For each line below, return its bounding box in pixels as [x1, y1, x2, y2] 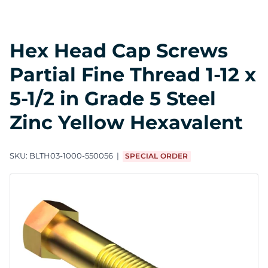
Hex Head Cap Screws [10, 38, 228, 62]
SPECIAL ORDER [125, 151, 188, 161]
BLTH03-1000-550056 [29, 151, 113, 161]
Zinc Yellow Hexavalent [10, 110, 243, 134]
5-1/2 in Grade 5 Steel [10, 86, 216, 110]
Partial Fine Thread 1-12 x [10, 62, 256, 86]
